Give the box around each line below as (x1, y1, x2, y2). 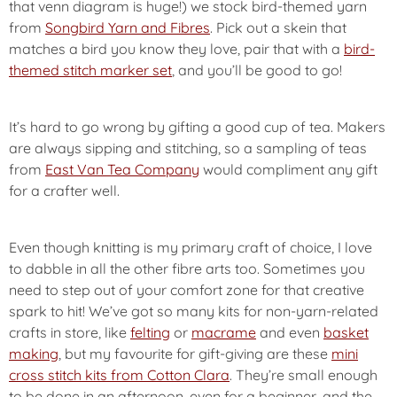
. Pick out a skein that (210, 19, 346, 36)
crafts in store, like (9, 323, 130, 341)
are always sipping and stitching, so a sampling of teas (9, 139, 367, 157)
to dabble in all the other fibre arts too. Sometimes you (9, 260, 365, 277)
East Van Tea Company (45, 160, 199, 178)
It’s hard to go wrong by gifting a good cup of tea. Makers (9, 118, 385, 136)
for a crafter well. (9, 182, 120, 199)
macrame (191, 323, 256, 341)
